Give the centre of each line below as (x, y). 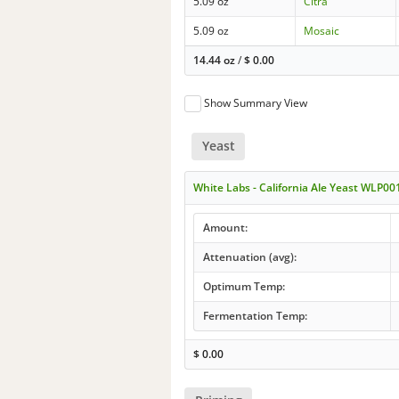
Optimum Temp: (244, 286)
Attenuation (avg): (249, 256)
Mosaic (322, 31)
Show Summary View (256, 103)
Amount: (225, 227)
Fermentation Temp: (255, 315)
